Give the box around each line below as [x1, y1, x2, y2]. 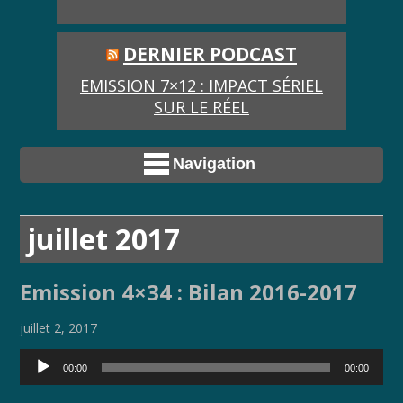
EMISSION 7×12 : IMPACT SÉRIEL [79, 75, 323, 97]
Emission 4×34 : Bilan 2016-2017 [20, 277, 358, 308]
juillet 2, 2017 [20, 319, 98, 337]
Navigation [173, 155, 255, 174]
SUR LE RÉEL [153, 96, 249, 119]
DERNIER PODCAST [122, 40, 297, 67]
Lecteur [19, 348, 79, 371]
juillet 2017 [27, 219, 181, 258]
